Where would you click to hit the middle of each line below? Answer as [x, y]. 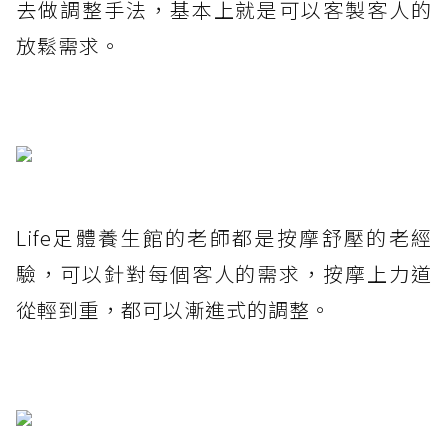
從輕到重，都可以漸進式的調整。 [173, 310]
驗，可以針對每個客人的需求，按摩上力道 [224, 274]
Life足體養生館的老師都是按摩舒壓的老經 [224, 238]
